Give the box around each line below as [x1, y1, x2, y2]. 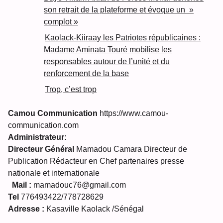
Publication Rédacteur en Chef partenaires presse [8, 157, 184, 166]
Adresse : [8, 205, 44, 214]
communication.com [8, 121, 79, 130]
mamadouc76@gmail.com [31, 181, 126, 190]
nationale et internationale [8, 169, 100, 178]
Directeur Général [8, 145, 74, 154]
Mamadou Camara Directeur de [74, 145, 187, 154]
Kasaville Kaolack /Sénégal [44, 205, 144, 214]
